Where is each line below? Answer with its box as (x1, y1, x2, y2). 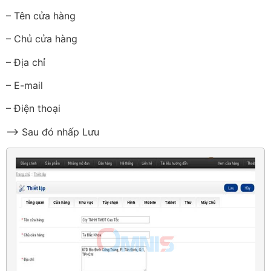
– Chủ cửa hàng (6, 33, 77, 45)
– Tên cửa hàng (6, 9, 76, 22)
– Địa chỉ (6, 56, 45, 68)
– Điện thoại (6, 102, 60, 115)
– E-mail (6, 79, 43, 91)
